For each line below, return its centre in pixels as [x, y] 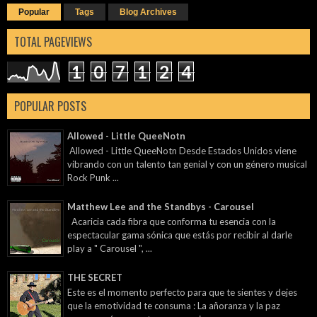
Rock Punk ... [93, 178]
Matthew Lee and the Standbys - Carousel [161, 206]
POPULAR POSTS [50, 106]
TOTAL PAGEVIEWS [53, 41]
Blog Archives [148, 12]
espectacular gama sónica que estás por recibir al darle [180, 235]
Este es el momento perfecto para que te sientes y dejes [182, 293]
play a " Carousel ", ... [110, 249]
